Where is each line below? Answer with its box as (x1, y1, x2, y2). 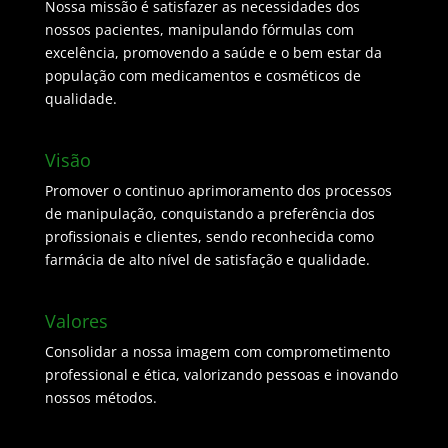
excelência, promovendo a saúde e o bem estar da (44, 43, 382, 62)
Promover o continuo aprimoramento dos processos (44, 181, 392, 201)
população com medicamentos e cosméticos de (44, 66, 361, 85)
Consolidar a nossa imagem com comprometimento (44, 342, 390, 362)
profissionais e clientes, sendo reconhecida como (44, 227, 374, 247)
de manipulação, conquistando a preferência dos (44, 204, 375, 224)
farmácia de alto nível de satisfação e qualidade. (44, 250, 370, 270)
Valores (44, 309, 108, 334)
